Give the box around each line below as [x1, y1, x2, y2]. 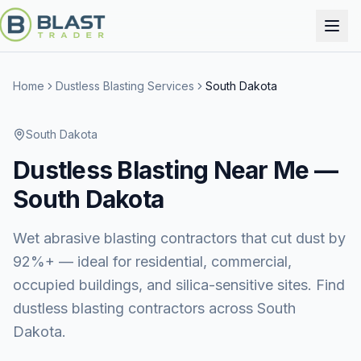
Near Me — [208, 156, 338, 185]
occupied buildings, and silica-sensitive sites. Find [13, 276, 345, 293]
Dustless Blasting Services [56, 79, 194, 93]
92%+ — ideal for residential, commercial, [13, 253, 292, 270]
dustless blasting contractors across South [13, 300, 296, 317]
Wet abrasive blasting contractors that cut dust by [13, 230, 346, 247]
